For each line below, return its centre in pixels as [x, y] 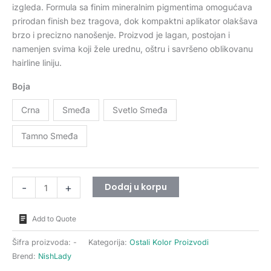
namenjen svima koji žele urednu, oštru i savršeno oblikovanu [132, 49]
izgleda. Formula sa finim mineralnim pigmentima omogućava [132, 7]
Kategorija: [109, 242]
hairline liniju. [37, 63]
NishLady [55, 256]
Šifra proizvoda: [43, 242]
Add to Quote [54, 219]
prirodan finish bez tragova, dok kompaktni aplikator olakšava [135, 21]
